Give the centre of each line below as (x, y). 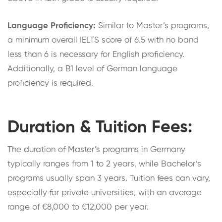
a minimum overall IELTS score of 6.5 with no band (103, 40)
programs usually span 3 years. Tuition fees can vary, (109, 178)
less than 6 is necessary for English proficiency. (96, 55)
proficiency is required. (50, 83)
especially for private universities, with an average (105, 193)
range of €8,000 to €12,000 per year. (78, 207)
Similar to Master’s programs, (152, 26)
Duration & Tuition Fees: (100, 128)
